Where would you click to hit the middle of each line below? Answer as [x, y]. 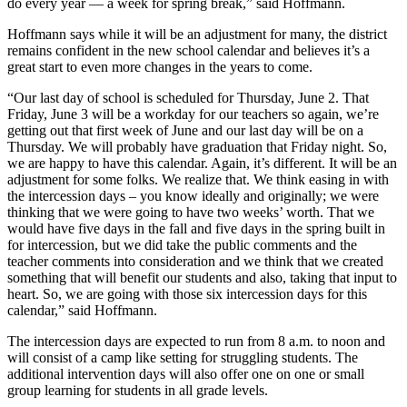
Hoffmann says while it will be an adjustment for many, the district [197, 34]
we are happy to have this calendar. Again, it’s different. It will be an [202, 163]
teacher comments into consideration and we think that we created [195, 261]
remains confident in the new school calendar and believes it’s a [189, 50]
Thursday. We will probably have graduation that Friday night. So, [197, 146]
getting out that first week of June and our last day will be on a [185, 130]
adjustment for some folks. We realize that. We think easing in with [198, 179]
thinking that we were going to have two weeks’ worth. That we [191, 212]
